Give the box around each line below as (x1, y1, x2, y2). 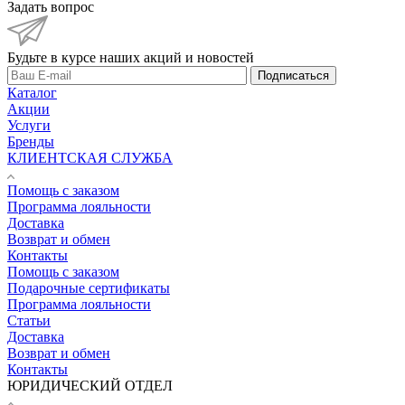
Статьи (7, 312, 51, 328)
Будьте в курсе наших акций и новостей (7, 49, 254, 65)
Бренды (7, 133, 54, 149)
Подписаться (258, 68, 329, 82)
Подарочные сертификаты (7, 279, 170, 296)
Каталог (7, 84, 57, 100)
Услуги (7, 117, 51, 133)
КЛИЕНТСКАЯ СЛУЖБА (7, 149, 173, 165)
